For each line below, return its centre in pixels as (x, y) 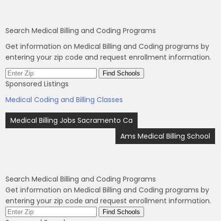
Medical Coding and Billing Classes (64, 100)
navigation (32, 130)
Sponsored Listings (37, 84)
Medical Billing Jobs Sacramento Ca (72, 120)
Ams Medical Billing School (166, 136)
